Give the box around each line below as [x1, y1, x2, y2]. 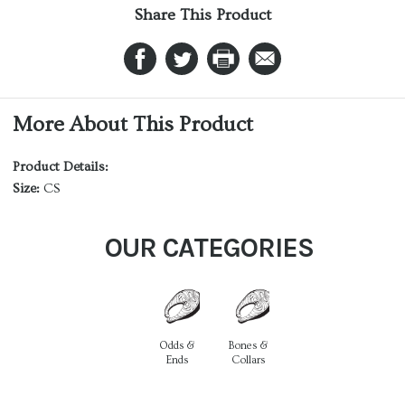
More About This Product [13, 112, 253, 137]
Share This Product [134, 5, 271, 24]
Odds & [158, 340, 195, 352]
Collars [231, 354, 265, 366]
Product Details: [13, 159, 108, 174]
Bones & [228, 340, 268, 352]
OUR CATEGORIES [105, 231, 314, 264]
